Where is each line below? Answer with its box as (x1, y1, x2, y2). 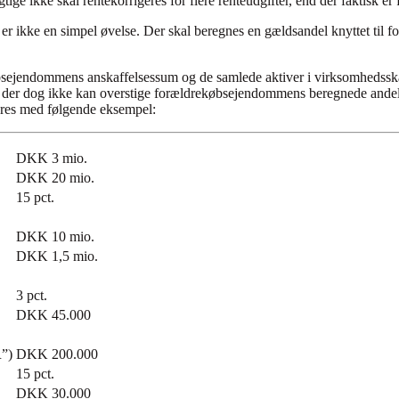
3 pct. (16, 288, 47, 304)
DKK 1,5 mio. (16, 248, 98, 265)
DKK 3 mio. (16, 151, 87, 167)
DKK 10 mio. (16, 229, 94, 245)
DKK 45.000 (16, 307, 91, 323)
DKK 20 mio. (16, 170, 94, 186)
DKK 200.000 (16, 346, 98, 362)
